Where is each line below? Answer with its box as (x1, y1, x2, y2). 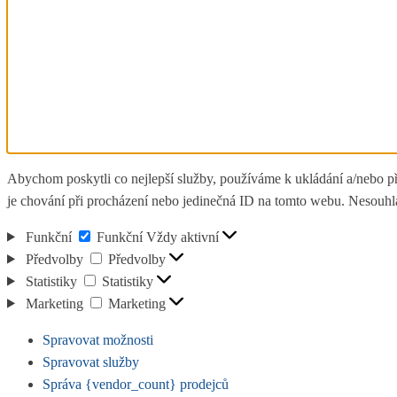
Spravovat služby (43, 354, 139, 370)
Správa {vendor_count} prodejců (43, 376, 229, 392)
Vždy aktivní (145, 229, 222, 245)
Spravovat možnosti (43, 331, 153, 347)
